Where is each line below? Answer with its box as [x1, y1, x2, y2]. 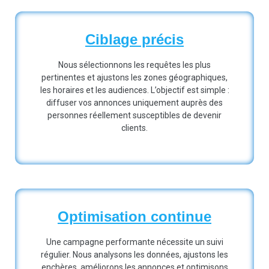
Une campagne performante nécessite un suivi [46, 237, 223, 247]
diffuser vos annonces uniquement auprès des [46, 98, 223, 108]
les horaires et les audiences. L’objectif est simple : [40, 85, 229, 95]
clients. [121, 123, 148, 133]
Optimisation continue [58, 208, 211, 225]
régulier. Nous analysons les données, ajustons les [41, 249, 228, 259]
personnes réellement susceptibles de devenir [47, 110, 222, 121]
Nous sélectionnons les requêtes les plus [58, 60, 211, 70]
